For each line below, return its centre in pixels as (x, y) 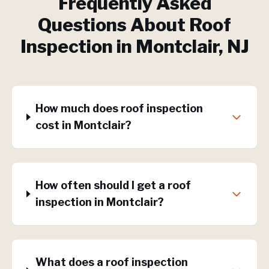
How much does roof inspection (119, 108)
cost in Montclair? (84, 125)
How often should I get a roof (113, 185)
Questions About (113, 25)
